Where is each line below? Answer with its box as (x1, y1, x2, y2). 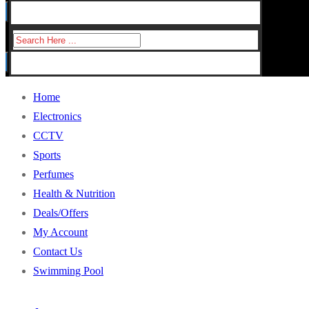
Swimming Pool (33, 264, 103, 277)
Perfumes (33, 168, 74, 180)
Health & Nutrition (33, 187, 115, 199)
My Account (33, 226, 88, 238)
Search (12, 32, 42, 45)
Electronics (33, 110, 81, 122)
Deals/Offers (33, 206, 88, 219)
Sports (33, 148, 61, 161)
